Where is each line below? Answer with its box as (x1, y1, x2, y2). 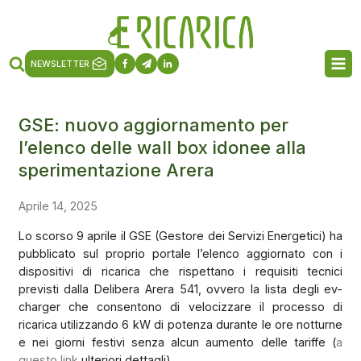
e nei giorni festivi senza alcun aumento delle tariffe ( (18, 334, 337, 349)
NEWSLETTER (31, 58, 90, 69)
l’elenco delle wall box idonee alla (18, 136, 306, 158)
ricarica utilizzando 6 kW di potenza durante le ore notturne (18, 317, 343, 331)
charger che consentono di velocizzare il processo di (18, 299, 343, 313)
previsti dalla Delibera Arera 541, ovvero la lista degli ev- (18, 281, 343, 296)
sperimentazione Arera (18, 159, 214, 180)
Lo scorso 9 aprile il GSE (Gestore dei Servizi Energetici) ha (18, 228, 343, 243)
